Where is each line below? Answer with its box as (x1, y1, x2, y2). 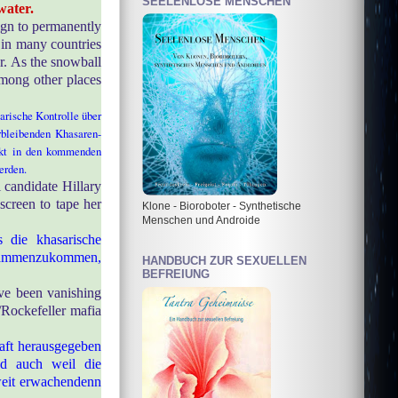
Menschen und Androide (142, 214, 260, 227)
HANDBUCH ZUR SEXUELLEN (142, 254, 306, 268)
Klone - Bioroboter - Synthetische (142, 200, 301, 212)
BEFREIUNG (142, 267, 210, 282)
